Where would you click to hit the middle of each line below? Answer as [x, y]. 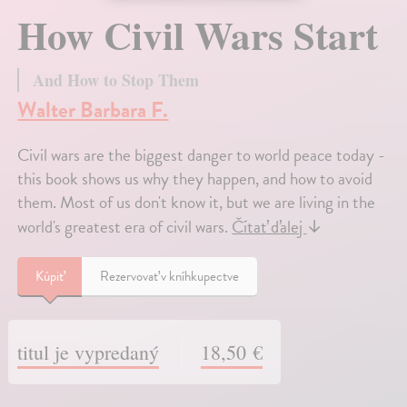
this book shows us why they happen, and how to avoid [195, 179]
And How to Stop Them [116, 80]
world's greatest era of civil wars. [125, 227]
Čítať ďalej [269, 227]
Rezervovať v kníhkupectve [170, 277]
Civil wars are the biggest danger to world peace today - [202, 155]
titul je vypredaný [89, 352]
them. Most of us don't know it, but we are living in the [197, 203]
